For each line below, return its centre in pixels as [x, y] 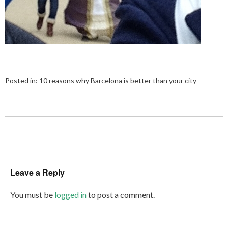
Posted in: [22, 81]
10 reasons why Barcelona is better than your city [118, 81]
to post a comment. [121, 195]
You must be [32, 195]
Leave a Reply [37, 172]
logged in [70, 195]
